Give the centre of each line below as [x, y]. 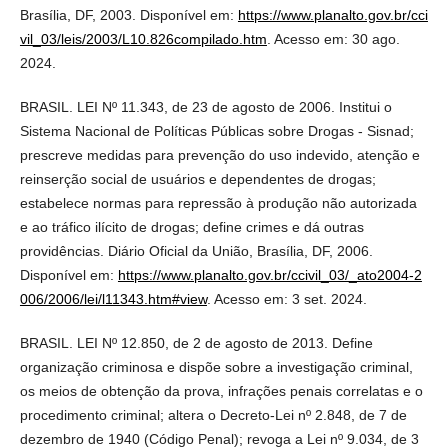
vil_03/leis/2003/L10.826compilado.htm [143, 38]
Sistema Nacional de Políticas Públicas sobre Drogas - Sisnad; [216, 130]
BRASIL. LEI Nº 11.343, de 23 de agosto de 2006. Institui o [205, 106]
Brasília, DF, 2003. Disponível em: [128, 14]
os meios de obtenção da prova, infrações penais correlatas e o [221, 390]
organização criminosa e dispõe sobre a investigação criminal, [216, 366]
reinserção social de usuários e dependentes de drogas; [197, 178]
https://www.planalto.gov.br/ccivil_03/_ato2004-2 [269, 274]
